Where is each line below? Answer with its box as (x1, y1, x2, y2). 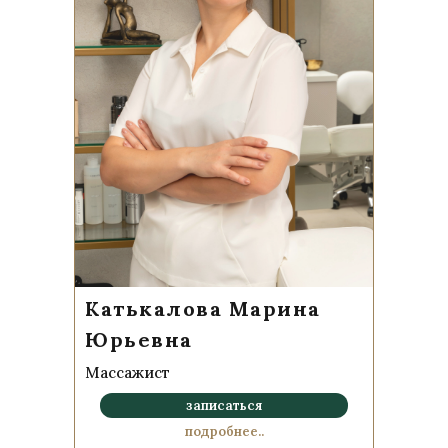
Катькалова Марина (85, 296, 321, 321)
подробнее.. (184, 422, 264, 440)
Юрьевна (85, 327, 193, 352)
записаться (186, 396, 262, 414)
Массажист (85, 363, 170, 382)
